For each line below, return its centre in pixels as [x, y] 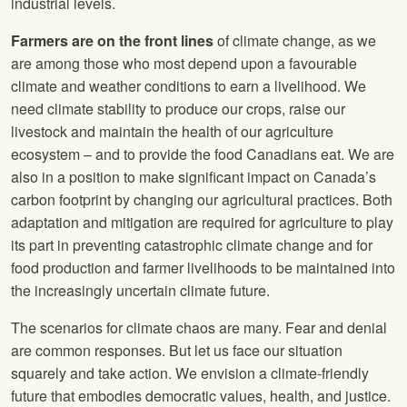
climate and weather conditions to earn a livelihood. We [189, 86]
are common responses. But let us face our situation [177, 351]
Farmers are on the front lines [112, 41]
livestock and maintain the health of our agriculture [172, 132]
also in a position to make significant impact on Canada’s [194, 177]
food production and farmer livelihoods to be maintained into [203, 268]
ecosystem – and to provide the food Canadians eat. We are [203, 154]
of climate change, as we [295, 41]
